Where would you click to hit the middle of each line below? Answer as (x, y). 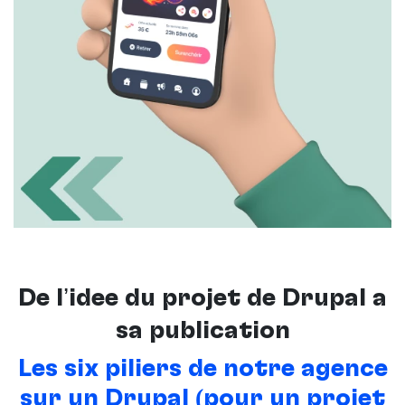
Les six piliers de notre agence (202, 368)
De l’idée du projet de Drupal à (202, 298)
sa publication (202, 330)
